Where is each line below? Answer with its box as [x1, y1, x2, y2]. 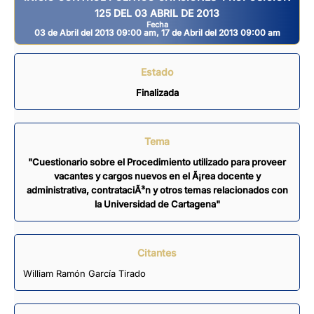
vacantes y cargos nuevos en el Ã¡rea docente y [53, 170, 261, 182]
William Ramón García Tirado [23, 267, 146, 279]
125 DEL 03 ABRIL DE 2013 [95, 6, 219, 19]
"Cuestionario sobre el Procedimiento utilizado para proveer [28, 156, 286, 168]
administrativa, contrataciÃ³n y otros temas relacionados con [26, 184, 288, 196]
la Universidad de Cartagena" [94, 198, 220, 210]
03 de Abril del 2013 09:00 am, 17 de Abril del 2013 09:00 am [34, 27, 280, 38]
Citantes [137, 246, 177, 259]
